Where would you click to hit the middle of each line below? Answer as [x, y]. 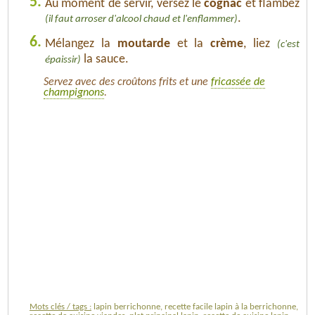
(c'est [289, 44]
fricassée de [238, 82]
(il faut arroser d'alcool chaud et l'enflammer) [141, 19]
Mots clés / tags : [60, 307]
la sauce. [105, 59]
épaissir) [63, 60]
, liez [261, 44]
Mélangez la [81, 44]
